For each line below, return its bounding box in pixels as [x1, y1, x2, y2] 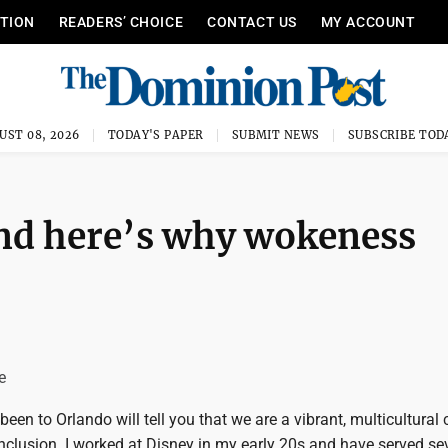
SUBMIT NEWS [231, 128, 320, 142]
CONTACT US [207, 14, 297, 30]
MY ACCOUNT [320, 14, 416, 30]
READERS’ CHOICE [58, 14, 184, 30]
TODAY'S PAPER [107, 128, 204, 142]
